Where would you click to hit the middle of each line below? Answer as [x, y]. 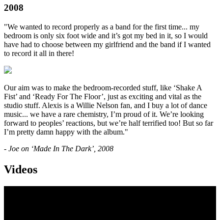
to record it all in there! [39, 54]
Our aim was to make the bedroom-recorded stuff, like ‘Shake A [103, 88]
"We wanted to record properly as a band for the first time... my [102, 27]
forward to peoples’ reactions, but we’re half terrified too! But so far [109, 123]
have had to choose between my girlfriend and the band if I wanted [107, 45]
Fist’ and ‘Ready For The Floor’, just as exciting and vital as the [103, 97]
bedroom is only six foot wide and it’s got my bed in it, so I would [106, 36]
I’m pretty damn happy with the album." [66, 132]
